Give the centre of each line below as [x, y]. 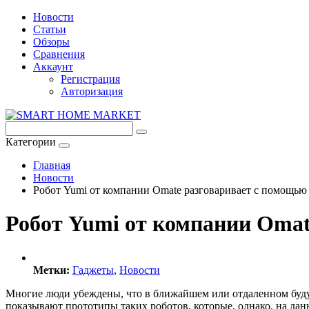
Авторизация [92, 91]
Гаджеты [93, 270]
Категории [31, 142]
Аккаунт [53, 67]
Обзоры [51, 42]
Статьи [50, 29]
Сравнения [59, 54]
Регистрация [90, 79]
